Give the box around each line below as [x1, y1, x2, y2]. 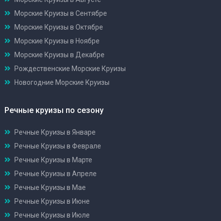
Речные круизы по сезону [4, 105, 104, 115]
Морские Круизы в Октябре [14, 23, 103, 31]
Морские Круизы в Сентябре [14, 9, 107, 17]
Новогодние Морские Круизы [14, 78, 110, 86]
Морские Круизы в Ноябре [14, 37, 100, 45]
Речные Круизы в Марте [14, 155, 92, 164]
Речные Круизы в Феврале [14, 142, 101, 150]
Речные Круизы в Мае [14, 183, 86, 191]
